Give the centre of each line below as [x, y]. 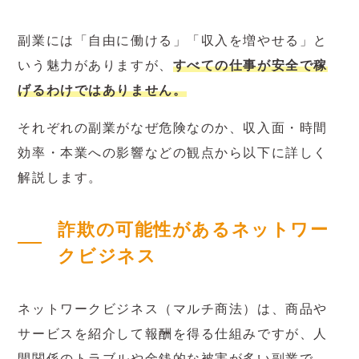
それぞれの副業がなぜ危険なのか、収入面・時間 [173, 127]
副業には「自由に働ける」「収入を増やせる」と [173, 40]
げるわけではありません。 [103, 90]
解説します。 [60, 177]
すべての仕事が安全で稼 [250, 65]
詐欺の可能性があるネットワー [194, 230]
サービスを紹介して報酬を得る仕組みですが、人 [173, 333]
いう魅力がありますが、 [95, 65]
